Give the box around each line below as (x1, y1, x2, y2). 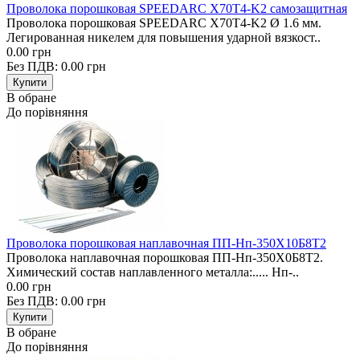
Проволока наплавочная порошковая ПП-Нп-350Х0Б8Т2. (6, 250, 323, 264)
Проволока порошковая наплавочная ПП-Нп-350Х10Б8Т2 (6, 235, 326, 250)
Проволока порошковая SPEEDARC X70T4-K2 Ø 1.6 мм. (6, 15, 321, 30)
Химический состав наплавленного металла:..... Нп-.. (6, 264, 299, 279)
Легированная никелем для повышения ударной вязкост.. (6, 30, 321, 44)
